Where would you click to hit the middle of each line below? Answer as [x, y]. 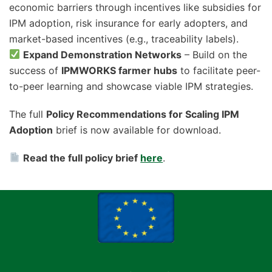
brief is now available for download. [137, 130]
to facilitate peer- [219, 70]
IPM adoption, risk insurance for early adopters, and [128, 23]
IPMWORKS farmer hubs [119, 70]
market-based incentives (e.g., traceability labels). [124, 39]
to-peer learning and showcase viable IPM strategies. [131, 86]
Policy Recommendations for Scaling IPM [143, 114]
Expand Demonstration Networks [103, 54]
